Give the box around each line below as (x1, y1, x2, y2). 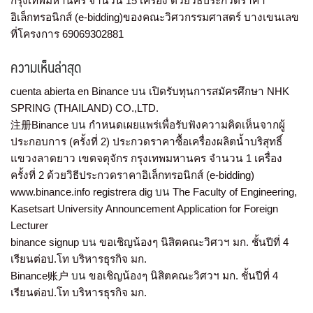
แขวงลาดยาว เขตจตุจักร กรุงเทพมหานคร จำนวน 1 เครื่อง (10, 152, 282, 165)
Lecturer (10, 219, 48, 232)
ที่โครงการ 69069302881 (10, 28, 124, 41)
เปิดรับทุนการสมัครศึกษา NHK (149, 85, 289, 98)
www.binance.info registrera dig (10, 186, 152, 198)
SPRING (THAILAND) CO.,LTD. (10, 102, 159, 115)
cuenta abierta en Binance (10, 85, 129, 98)
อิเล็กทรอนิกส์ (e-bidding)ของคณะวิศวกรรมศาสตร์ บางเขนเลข (10, 11, 299, 24)
